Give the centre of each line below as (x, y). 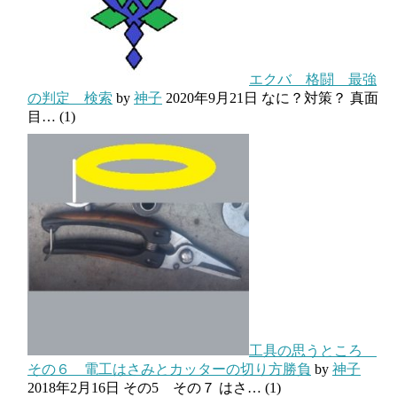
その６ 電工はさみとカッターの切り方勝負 (169, 369)
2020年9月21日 (212, 97)
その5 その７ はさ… (192, 387)
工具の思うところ (313, 350)
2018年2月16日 (74, 387)
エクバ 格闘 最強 (313, 79)
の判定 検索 (70, 97)
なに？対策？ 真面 (320, 97)
